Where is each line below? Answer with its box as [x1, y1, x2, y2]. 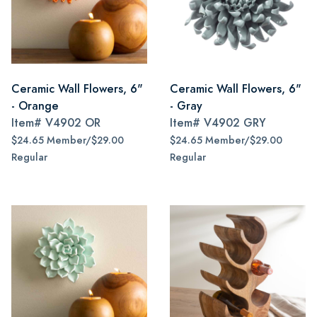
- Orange [11, 98, 59, 114]
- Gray [170, 98, 202, 114]
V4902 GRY [204, 115, 266, 131]
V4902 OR [45, 115, 100, 131]
